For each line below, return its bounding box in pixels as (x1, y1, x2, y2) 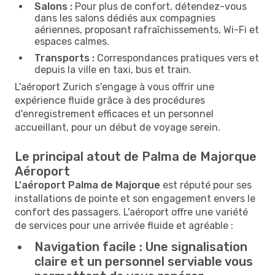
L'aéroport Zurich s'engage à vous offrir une (15, 80, 214, 93)
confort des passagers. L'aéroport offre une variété (15, 206, 248, 218)
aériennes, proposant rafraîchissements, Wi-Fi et (34, 23, 259, 36)
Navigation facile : (34, 239, 142, 254)
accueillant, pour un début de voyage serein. (15, 121, 220, 133)
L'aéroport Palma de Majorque (15, 179, 160, 191)
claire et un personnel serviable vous (34, 254, 253, 269)
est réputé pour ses (160, 179, 252, 191)
